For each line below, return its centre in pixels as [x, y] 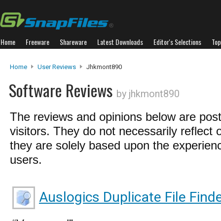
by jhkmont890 [148, 94]
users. [26, 160]
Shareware [73, 42]
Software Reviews [63, 90]
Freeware [37, 42]
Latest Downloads [120, 42]
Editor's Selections [177, 42]
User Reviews [57, 67]
